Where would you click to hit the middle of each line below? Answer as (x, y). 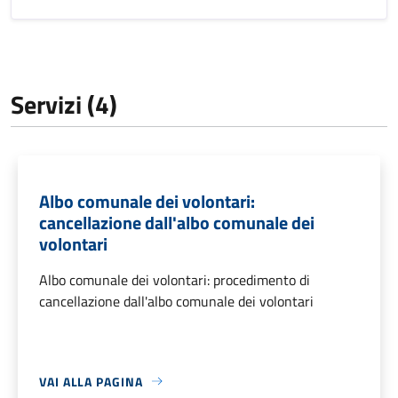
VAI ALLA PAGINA (91, 381)
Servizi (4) (64, 104)
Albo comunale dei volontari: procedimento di (175, 279)
